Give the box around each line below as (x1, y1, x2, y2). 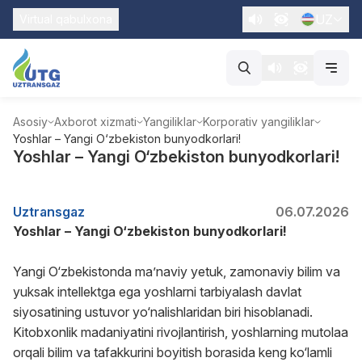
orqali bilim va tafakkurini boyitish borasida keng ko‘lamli (13, 344, 332, 360)
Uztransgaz (13, 204, 85, 220)
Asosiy (13, 115, 48, 128)
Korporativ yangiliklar (203, 115, 314, 128)
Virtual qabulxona (19, 12, 112, 26)
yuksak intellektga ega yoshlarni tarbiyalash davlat (13, 284, 301, 300)
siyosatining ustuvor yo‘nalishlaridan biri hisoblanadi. (13, 304, 313, 320)
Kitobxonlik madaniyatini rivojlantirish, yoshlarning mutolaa (13, 324, 348, 340)
